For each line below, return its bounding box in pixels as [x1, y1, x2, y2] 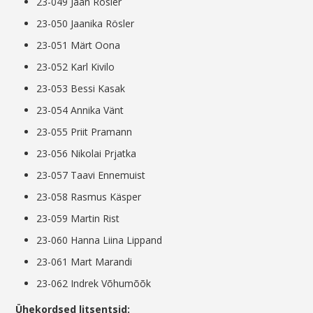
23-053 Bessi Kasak [36, 82, 126, 96]
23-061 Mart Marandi [36, 255, 133, 269]
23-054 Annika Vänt [36, 103, 124, 117]
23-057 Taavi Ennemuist [36, 168, 146, 182]
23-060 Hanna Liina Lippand [36, 233, 163, 247]
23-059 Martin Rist [36, 212, 120, 226]
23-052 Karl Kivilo [36, 60, 115, 74]
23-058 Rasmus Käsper [36, 190, 142, 204]
